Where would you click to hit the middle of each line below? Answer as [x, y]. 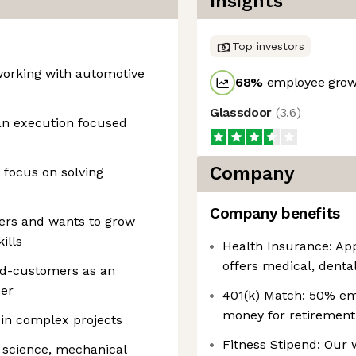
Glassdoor [243, 112]
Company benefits [275, 213]
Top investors [268, 46]
